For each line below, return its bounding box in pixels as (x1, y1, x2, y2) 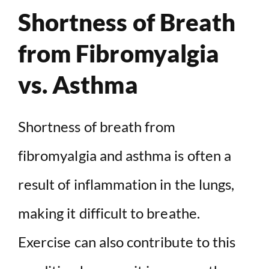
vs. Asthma (18, 70, 138, 100)
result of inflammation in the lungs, (18, 175, 235, 193)
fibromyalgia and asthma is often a (18, 147, 232, 165)
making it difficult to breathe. (18, 204, 200, 222)
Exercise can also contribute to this (18, 233, 236, 251)
